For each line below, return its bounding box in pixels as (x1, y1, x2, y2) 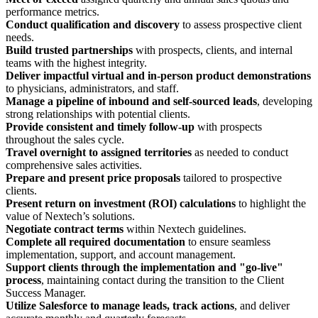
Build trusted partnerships (6, 43, 133, 56)
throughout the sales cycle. (6, 133, 124, 146)
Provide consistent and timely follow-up (6, 120, 194, 133)
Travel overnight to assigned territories (6, 146, 192, 158)
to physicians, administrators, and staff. (6, 82, 179, 94)
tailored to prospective (180, 171, 282, 184)
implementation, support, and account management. (6, 248, 236, 261)
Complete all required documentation (6, 235, 185, 248)
